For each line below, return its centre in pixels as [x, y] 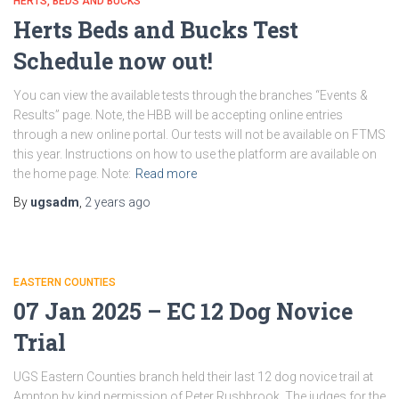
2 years [105, 202]
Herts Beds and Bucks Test [156, 30]
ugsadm [55, 202]
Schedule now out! [113, 61]
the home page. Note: [72, 174]
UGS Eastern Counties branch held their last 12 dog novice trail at [193, 377]
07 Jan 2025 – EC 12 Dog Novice [183, 311]
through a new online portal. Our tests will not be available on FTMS [199, 134]
